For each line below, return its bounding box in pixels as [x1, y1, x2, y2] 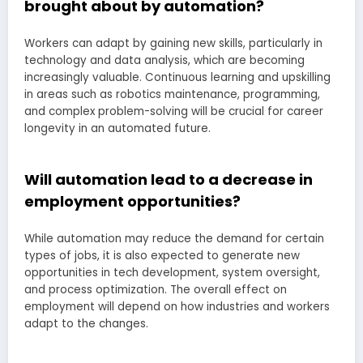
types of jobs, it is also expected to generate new [24, 248, 300, 264]
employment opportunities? [24, 190, 241, 211]
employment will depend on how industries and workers [24, 299, 330, 315]
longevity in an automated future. [24, 121, 211, 137]
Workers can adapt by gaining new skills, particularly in [24, 36, 322, 52]
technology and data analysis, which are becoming [24, 53, 305, 69]
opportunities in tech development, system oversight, [24, 265, 320, 281]
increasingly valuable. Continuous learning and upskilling [24, 70, 331, 86]
